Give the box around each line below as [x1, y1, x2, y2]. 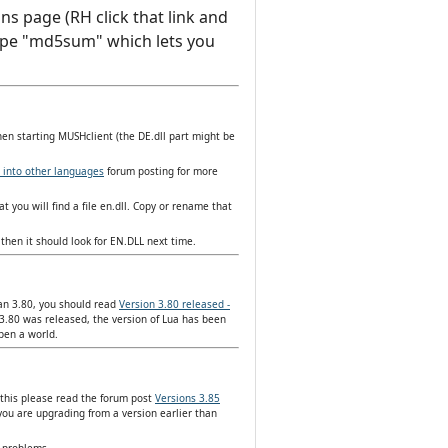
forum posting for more [104, 163, 218, 178]
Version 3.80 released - [119, 297, 230, 312]
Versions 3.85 [155, 390, 220, 405]
